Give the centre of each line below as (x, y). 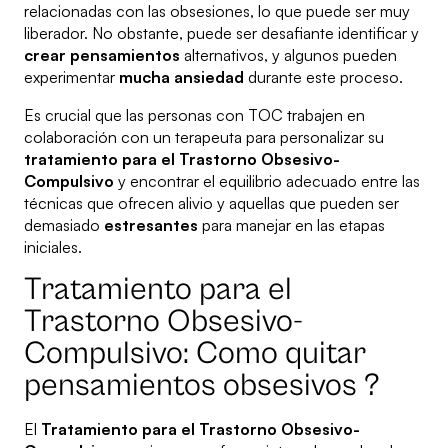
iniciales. (53, 247)
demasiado (64, 225)
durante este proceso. (323, 77)
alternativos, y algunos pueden (288, 55)
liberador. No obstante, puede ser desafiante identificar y (221, 33)
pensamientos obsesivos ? (202, 386)
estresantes (151, 225)
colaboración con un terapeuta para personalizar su (204, 137)
